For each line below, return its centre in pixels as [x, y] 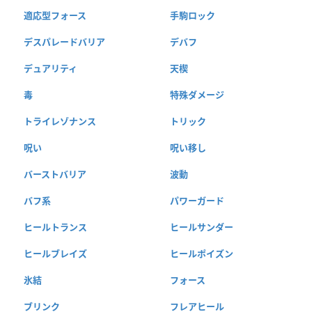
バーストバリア [55, 174]
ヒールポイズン [201, 253]
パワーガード [197, 200]
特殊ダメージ [197, 94]
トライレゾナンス [60, 121]
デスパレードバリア [64, 41]
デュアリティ [50, 68]
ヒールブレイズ [55, 253]
